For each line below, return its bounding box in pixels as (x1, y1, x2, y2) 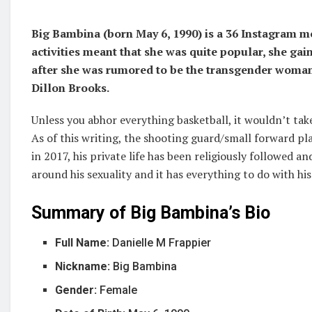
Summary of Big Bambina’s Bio (31, 203, 270, 224)
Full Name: (55, 235, 113, 249)
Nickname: (55, 259, 111, 273)
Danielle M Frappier (112, 235, 212, 249)
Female (100, 283, 138, 297)
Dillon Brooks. (31, 80, 109, 96)
